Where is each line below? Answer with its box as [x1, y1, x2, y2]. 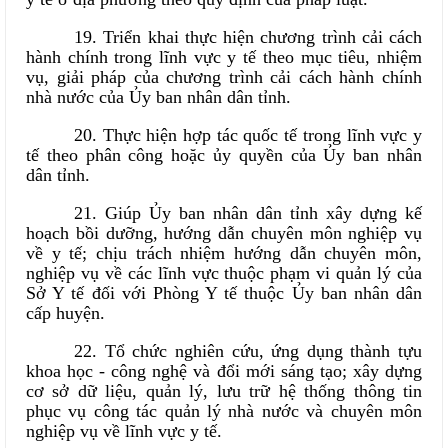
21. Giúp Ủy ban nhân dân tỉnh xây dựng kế [74, 203, 422, 223]
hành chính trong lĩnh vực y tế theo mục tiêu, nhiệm [26, 47, 422, 67]
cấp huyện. [26, 303, 105, 323]
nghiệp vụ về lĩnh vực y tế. [26, 421, 222, 441]
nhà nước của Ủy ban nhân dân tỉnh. [26, 87, 291, 107]
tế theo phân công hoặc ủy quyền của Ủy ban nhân [26, 145, 422, 165]
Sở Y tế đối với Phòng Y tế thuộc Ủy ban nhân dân [26, 283, 422, 303]
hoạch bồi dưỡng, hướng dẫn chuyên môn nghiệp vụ [26, 223, 422, 243]
